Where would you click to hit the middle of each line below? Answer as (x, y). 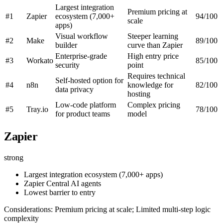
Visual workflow (82, 36)
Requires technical (156, 76)
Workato (40, 60)
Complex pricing (154, 105)
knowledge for (150, 85)
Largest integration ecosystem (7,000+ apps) (93, 174)
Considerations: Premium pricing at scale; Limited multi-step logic (107, 209)
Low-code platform (86, 105)
